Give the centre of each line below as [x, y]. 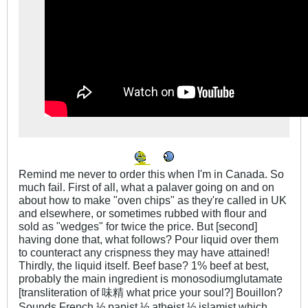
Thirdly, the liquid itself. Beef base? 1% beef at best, [144, 265]
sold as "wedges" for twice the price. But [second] [138, 226]
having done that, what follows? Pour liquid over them [148, 239]
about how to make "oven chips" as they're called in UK [153, 200]
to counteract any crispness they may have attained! [144, 252]
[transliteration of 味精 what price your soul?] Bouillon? [151, 292]
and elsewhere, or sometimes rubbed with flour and [143, 213]
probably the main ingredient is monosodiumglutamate [151, 278]
